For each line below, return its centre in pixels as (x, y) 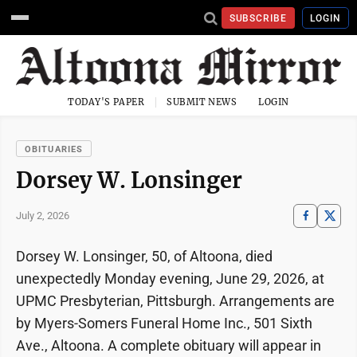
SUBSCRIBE (258, 18)
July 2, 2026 (43, 216)
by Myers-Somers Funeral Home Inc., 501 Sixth (164, 323)
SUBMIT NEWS (202, 102)
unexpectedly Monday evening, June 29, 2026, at (170, 278)
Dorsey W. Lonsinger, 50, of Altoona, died (144, 256)
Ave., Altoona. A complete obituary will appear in (169, 345)
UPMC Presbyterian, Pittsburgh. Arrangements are (175, 300)
